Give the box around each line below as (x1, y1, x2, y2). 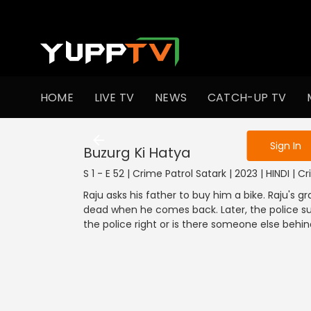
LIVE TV (94, 89, 135, 106)
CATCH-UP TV (208, 89, 287, 106)
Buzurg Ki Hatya (83, 143, 191, 162)
